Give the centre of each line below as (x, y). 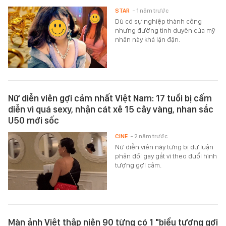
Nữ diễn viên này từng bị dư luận (164, 147)
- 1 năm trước (151, 11)
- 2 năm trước (149, 136)
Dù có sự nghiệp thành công (159, 21)
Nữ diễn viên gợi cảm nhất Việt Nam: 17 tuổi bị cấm (110, 98)
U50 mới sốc (34, 121)
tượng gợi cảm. (138, 165)
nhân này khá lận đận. (148, 40)
